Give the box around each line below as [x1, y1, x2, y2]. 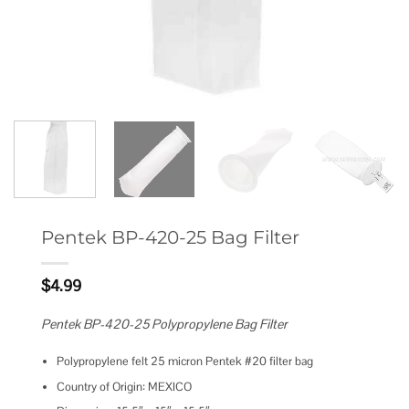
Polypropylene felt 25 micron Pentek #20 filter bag [56, 352, 313, 369]
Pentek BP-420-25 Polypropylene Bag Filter [41, 316, 288, 333]
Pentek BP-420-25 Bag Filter [41, 225, 299, 248]
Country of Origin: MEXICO [56, 378, 192, 394]
